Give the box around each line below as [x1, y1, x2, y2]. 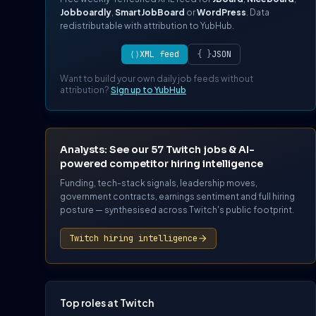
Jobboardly [60, 7, 111, 18]
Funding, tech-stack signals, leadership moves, [60, 178, 257, 189]
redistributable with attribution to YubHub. [60, 20, 234, 32]
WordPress [197, 7, 246, 18]
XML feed [139, 49, 179, 61]
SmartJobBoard [115, 7, 185, 18]
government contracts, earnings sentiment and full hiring [60, 191, 295, 202]
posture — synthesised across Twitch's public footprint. [60, 205, 294, 216]
